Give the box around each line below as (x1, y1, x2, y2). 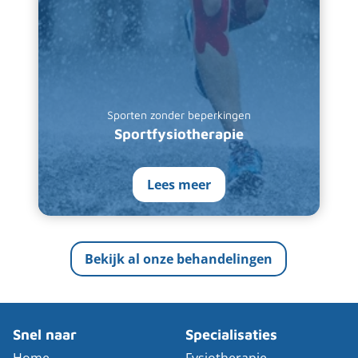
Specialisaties (185, 326, 277, 344)
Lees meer (146, 176, 211, 194)
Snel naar (13, 326, 77, 344)
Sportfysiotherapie (114, 125, 244, 143)
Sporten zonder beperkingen (107, 108, 251, 122)
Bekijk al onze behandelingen (85, 250, 272, 268)
